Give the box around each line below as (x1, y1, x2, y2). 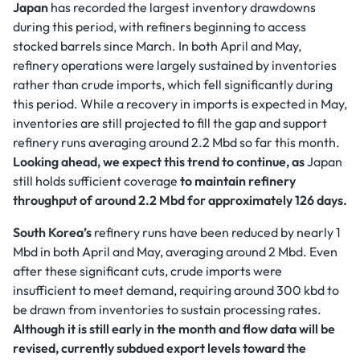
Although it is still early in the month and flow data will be (13, 321, 335, 337)
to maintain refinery (178, 173, 296, 189)
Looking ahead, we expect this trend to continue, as (13, 153, 307, 170)
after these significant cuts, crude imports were (13, 263, 282, 279)
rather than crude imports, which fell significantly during (13, 76, 333, 92)
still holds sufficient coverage (13, 173, 178, 189)
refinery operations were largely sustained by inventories (13, 57, 337, 73)
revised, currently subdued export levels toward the (13, 340, 306, 356)
